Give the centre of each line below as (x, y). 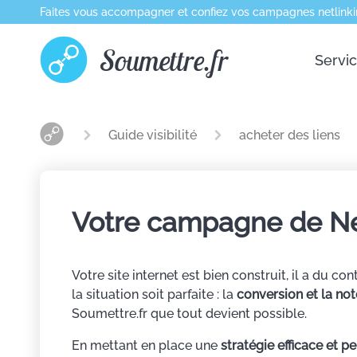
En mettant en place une (146, 345)
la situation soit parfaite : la (154, 294)
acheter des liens (290, 135)
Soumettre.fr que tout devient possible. (189, 314)
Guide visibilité (154, 135)
